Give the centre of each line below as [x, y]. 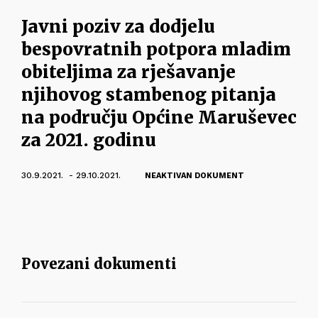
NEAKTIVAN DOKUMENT [194, 176]
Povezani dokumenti [99, 264]
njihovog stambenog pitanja [149, 95]
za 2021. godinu [89, 140]
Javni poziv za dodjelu [118, 27]
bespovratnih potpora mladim [156, 49]
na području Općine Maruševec [159, 117]
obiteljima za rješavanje [128, 72]
